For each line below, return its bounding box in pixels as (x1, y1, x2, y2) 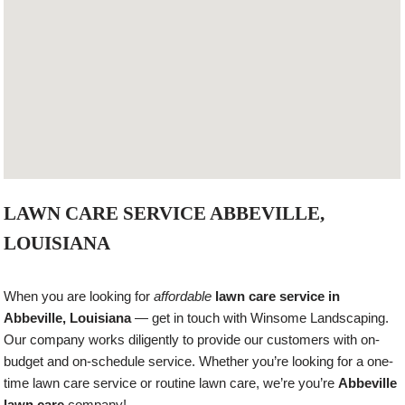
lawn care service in (215, 288, 341, 305)
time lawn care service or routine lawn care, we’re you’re (4, 375, 339, 391)
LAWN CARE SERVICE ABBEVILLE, (4, 202, 325, 225)
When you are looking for (4, 288, 155, 305)
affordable (154, 288, 216, 305)
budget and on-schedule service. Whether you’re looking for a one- (4, 353, 394, 370)
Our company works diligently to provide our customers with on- (4, 332, 381, 348)
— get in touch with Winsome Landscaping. (131, 310, 390, 326)
